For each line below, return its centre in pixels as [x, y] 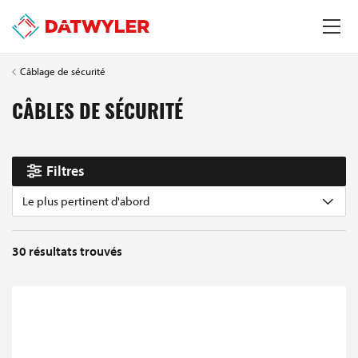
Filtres [65, 171]
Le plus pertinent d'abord [86, 201]
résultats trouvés [76, 251]
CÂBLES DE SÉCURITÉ [97, 113]
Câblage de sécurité [63, 71]
